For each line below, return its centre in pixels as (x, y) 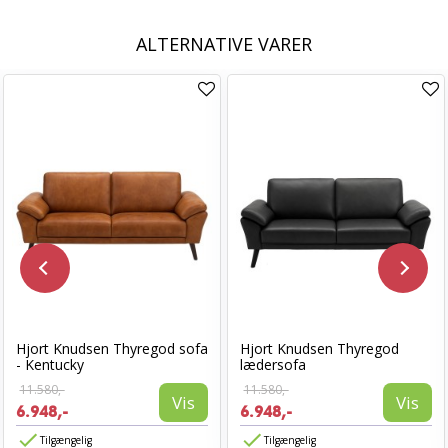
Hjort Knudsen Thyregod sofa (112, 348)
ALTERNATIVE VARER (224, 44)
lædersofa (273, 364)
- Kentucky (50, 364)
